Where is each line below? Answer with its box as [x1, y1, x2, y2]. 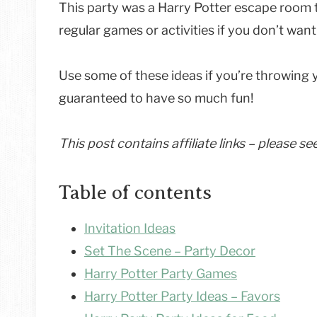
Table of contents [59, 181, 212, 204]
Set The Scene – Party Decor [84, 243, 255, 259]
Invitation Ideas [84, 221, 175, 236]
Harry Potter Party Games [84, 266, 237, 282]
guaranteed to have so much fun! [59, 91, 253, 106]
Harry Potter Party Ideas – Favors [84, 289, 280, 304]
